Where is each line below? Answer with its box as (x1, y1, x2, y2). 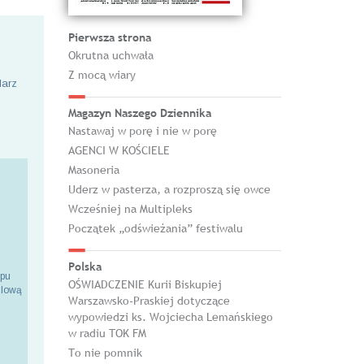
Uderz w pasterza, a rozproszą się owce (67, 182, 271, 197)
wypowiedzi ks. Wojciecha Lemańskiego (67, 310, 273, 324)
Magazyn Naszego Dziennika (67, 106, 211, 120)
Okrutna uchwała (67, 48, 154, 63)
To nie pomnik (67, 345, 142, 360)
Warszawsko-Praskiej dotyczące (67, 293, 230, 308)
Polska (67, 259, 102, 274)
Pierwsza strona (67, 30, 151, 45)
